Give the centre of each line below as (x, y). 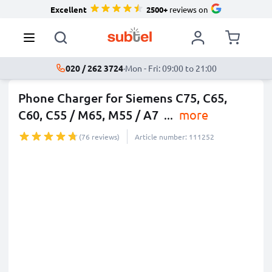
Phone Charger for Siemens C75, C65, (123, 98)
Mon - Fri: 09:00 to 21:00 (171, 68)
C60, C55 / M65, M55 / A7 (88, 115)
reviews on (187, 9)
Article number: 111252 (175, 137)
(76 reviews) (99, 137)
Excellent (68, 9)
